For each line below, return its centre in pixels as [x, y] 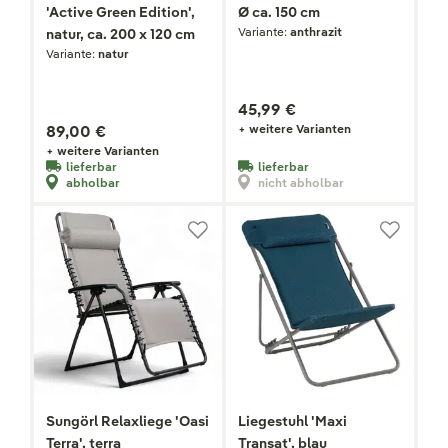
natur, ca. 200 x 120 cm [120, 34]
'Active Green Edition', [120, 12]
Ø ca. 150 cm [279, 12]
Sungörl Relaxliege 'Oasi [127, 421]
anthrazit [316, 32]
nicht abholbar [301, 182]
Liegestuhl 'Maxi [292, 421]
